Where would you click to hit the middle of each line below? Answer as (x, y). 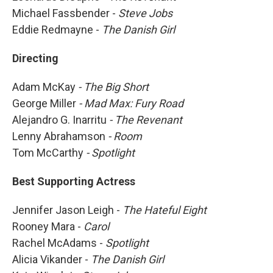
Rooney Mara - (48, 226)
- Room (125, 136)
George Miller (45, 103)
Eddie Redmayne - (57, 29)
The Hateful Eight (165, 210)
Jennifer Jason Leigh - (67, 210)
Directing (35, 58)
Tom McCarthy (49, 152)
